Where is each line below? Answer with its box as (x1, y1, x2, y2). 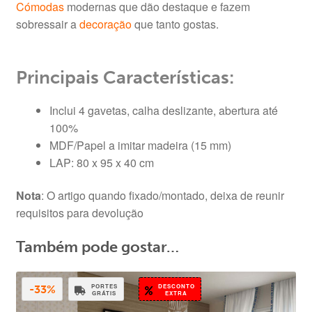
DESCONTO (157, 281, 195, 290)
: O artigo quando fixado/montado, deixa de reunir (40, 187, 284, 204)
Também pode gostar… (15, 237, 179, 257)
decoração (79, 15, 132, 32)
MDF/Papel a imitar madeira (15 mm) (49, 136, 231, 153)
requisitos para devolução (15, 205, 143, 221)
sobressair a (15, 15, 79, 32)
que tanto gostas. (131, 15, 219, 32)
